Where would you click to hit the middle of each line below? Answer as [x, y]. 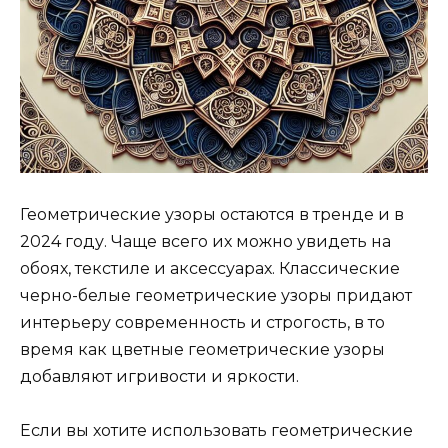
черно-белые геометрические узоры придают [216, 295]
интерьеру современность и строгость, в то [202, 322]
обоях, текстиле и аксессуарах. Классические [210, 268]
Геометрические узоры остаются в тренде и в [212, 214]
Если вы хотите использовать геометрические [216, 430]
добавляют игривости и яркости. [159, 376]
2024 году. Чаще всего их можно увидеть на [205, 241]
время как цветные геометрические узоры [202, 349]
